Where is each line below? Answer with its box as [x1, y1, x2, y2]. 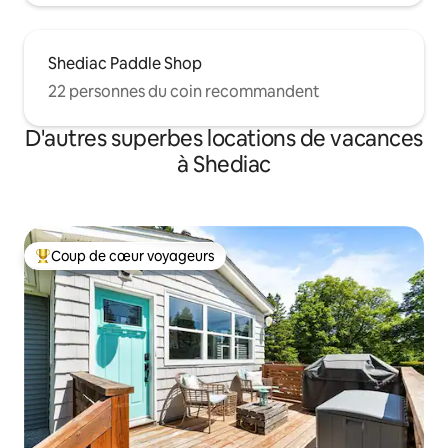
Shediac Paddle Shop [48, 53, 202, 75]
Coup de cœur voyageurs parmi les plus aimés [35, 255, 335, 274]
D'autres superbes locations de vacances [25, 124, 423, 154]
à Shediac [176, 150, 272, 180]
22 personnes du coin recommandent [48, 81, 320, 103]
